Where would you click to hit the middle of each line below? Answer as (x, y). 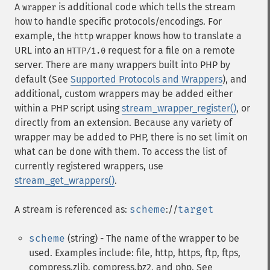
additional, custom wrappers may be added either (124, 94)
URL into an (41, 50)
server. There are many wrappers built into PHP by (122, 65)
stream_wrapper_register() (179, 108)
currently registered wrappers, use (89, 166)
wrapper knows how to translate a (168, 36)
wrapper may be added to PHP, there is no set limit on (131, 137)
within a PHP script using (68, 108)
